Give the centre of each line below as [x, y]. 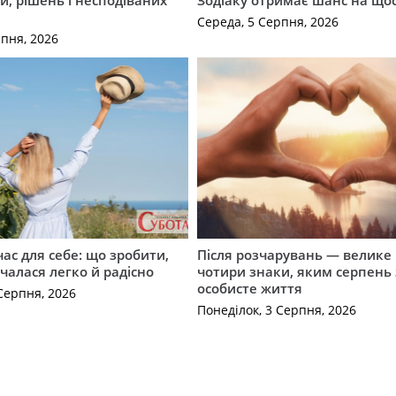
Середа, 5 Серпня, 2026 [268, 22]
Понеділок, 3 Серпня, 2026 [277, 310]
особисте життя [250, 288]
